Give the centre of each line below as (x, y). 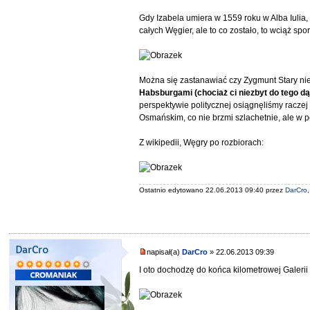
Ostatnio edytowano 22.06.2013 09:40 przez (212, 190)
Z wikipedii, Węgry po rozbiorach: (202, 142)
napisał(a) (165, 252)
